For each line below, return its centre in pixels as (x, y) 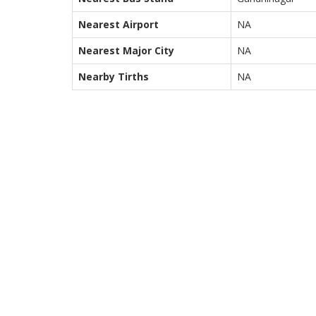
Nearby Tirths (114, 77)
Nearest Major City (126, 50)
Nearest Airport (119, 24)
